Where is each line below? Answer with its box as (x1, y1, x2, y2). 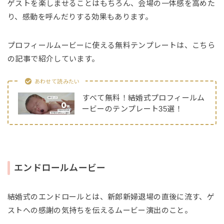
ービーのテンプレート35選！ (81, 104, 182, 113)
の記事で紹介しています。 (7, 54, 99, 63)
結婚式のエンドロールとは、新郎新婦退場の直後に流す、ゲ (7, 192, 215, 201)
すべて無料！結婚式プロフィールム (81, 93, 205, 102)
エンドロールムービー (14, 163, 106, 173)
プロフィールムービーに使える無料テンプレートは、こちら (7, 40, 215, 49)
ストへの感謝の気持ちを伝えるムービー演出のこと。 (7, 206, 192, 215)
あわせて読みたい (34, 78, 80, 84)
